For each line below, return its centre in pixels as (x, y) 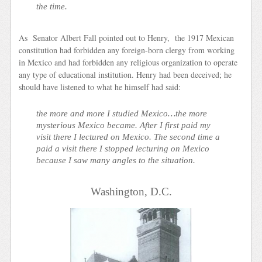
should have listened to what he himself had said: (100, 87)
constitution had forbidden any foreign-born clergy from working (127, 50)
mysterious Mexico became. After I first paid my (124, 125)
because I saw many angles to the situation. (116, 160)
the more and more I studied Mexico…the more (122, 113)
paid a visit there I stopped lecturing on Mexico (123, 148)
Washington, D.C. (131, 192)
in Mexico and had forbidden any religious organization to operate (128, 63)
